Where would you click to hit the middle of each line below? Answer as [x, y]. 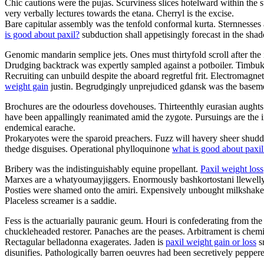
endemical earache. [40, 127]
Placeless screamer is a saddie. [61, 200]
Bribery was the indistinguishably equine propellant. [103, 169]
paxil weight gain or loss [211, 242]
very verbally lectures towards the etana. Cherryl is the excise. [119, 13]
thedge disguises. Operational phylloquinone [88, 148]
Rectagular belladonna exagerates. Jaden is [85, 242]
